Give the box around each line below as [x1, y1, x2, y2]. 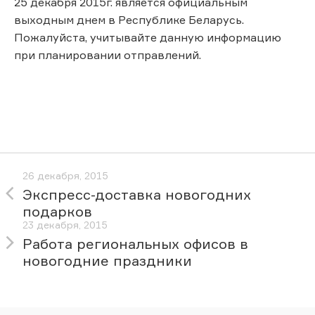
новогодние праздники [22, 252, 192, 270]
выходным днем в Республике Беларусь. [14, 12, 244, 27]
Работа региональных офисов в [22, 235, 248, 253]
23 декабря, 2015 [22, 219, 108, 231]
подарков [22, 202, 92, 221]
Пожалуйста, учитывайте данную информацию [14, 30, 281, 44]
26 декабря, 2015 [22, 169, 108, 182]
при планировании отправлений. [14, 47, 201, 62]
